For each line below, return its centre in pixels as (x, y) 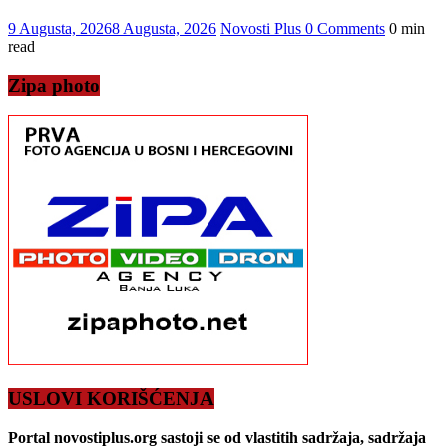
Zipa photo (54, 85)
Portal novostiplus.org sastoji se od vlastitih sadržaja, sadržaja (217, 437)
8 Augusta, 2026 (164, 28)
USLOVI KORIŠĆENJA (111, 399)
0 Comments (345, 28)
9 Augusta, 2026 (60, 28)
